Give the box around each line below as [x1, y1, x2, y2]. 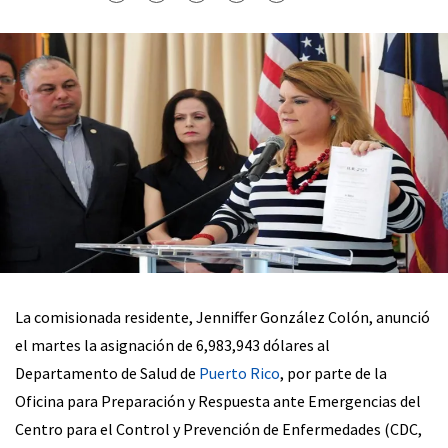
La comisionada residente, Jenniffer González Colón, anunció [15, 306, 430, 327]
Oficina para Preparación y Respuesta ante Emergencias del [15, 390, 421, 411]
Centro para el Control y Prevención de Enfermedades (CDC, [15, 418, 422, 439]
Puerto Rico [199, 362, 280, 383]
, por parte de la [280, 362, 387, 383]
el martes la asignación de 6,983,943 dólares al [15, 334, 330, 355]
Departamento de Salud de [15, 362, 199, 383]
